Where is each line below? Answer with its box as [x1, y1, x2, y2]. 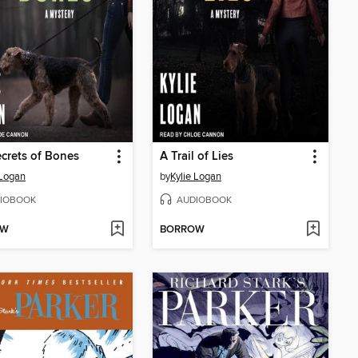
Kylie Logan [170, 170, 221, 184]
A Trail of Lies [160, 149, 233, 165]
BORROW [160, 223, 205, 237]
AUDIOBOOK [177, 194, 232, 206]
